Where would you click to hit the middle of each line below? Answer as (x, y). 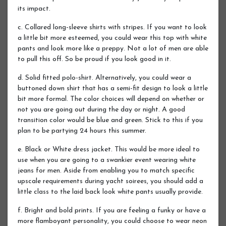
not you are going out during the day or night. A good (101, 109)
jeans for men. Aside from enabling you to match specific (106, 171)
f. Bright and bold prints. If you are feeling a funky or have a (112, 210)
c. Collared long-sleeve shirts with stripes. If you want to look (112, 27)
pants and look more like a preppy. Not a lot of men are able (113, 48)
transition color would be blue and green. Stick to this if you (110, 120)
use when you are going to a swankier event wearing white (107, 160)
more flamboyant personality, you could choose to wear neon (112, 221)
